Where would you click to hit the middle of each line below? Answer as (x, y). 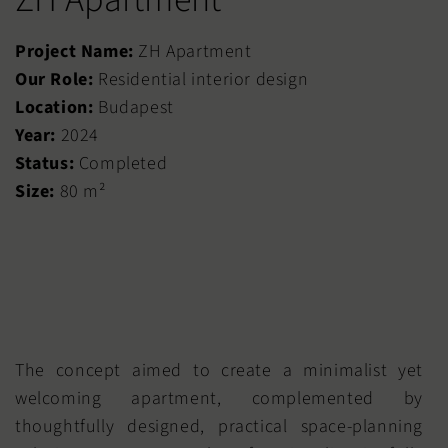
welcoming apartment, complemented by (219, 398)
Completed (121, 163)
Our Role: (54, 79)
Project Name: (74, 51)
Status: (45, 163)
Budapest (133, 107)
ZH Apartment (192, 51)
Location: (54, 107)
